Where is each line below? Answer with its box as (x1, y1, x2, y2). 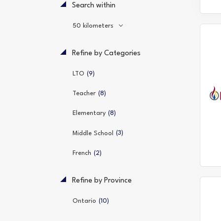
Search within (70, 2, 115, 9)
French (73, 149, 91, 156)
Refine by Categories (70, 50, 141, 57)
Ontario (73, 197, 96, 204)
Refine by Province (70, 177, 132, 184)
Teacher (73, 90, 96, 97)
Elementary (73, 110, 106, 117)
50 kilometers (73, 23, 115, 29)
